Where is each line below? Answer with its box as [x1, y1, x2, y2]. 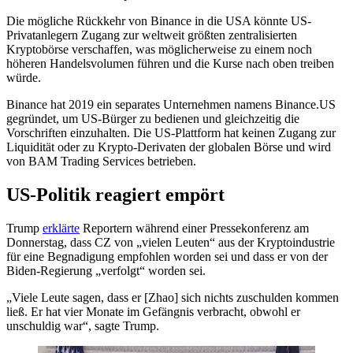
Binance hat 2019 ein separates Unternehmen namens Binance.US [6, 97, 336, 111]
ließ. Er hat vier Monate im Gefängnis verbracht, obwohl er [6, 304, 300, 318]
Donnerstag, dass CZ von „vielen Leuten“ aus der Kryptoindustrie [6, 235, 335, 249]
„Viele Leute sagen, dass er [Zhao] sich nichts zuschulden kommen [6, 290, 339, 304]
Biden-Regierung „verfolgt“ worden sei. [6, 263, 206, 277]
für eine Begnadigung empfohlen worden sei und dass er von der [6, 249, 328, 263]
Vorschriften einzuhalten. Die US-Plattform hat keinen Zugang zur [6, 125, 336, 139]
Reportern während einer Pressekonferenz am [80, 221, 309, 235]
